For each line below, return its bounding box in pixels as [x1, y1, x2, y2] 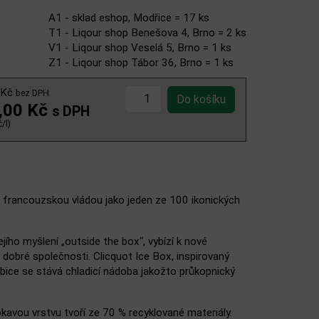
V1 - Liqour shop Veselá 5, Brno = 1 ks [48, 41, 231, 54]
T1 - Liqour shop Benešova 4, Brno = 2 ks [48, 26, 246, 39]
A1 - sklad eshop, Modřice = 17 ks [48, 11, 209, 24]
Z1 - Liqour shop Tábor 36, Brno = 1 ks [48, 56, 234, 69]
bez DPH [15, 88, 49, 98]
